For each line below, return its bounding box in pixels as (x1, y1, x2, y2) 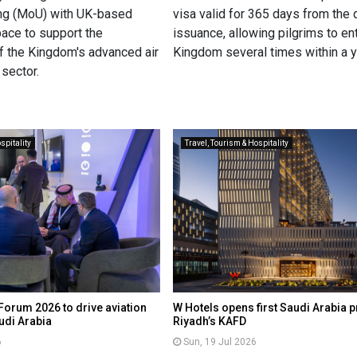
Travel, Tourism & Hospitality (185, 139, 289, 148)
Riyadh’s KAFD (173, 315, 247, 328)
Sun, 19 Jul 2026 (183, 336, 257, 348)
